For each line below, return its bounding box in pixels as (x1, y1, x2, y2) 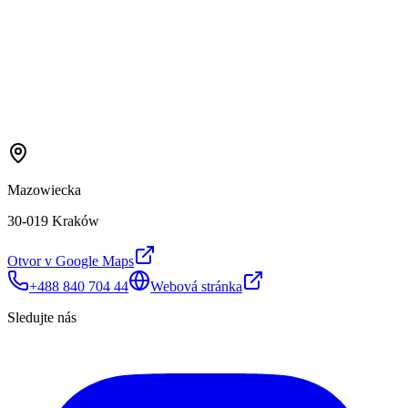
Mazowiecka (7, 181, 81, 198)
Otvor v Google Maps (7, 252, 134, 269)
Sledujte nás (7, 309, 76, 325)
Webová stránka (150, 278, 242, 294)
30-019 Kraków (7, 212, 99, 229)
